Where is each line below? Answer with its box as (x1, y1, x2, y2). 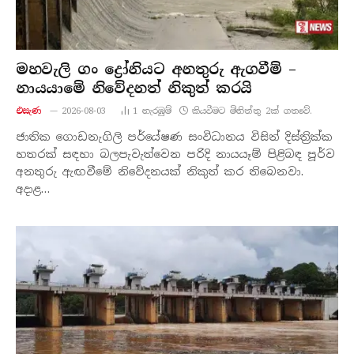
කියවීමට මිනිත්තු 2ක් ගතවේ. (191, 105, 312, 117)
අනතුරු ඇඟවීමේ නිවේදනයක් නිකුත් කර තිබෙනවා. (16, 164, 303, 179)
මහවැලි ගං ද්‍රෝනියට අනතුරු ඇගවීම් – (16, 60, 296, 80)
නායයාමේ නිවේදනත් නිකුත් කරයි (16, 79, 252, 99)
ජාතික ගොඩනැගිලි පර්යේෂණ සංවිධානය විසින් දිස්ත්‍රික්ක (16, 130, 333, 145)
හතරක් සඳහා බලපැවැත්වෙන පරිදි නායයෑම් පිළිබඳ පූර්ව (16, 147, 335, 162)
